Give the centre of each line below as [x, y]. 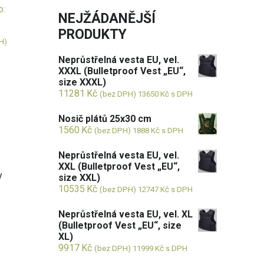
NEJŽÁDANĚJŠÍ [107, 19]
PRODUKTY [93, 34]
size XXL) [80, 178]
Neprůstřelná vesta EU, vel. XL [126, 214]
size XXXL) [82, 82]
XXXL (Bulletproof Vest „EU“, [122, 71]
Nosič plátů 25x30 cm [105, 119]
